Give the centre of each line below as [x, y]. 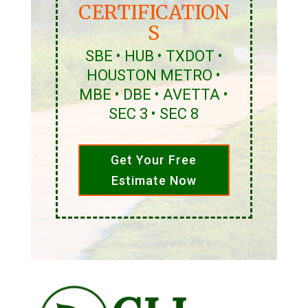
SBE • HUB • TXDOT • [154, 56]
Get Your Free [154, 159]
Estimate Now [154, 180]
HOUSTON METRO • [154, 76]
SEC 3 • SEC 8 [154, 114]
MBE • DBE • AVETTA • [154, 95]
